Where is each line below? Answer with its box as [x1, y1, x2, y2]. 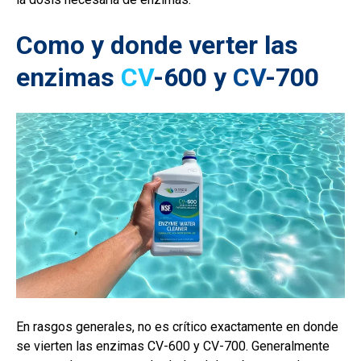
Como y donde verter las [16, 30, 298, 61]
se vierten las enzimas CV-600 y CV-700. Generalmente [16, 338, 330, 354]
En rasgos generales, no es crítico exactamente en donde [16, 318, 338, 334]
